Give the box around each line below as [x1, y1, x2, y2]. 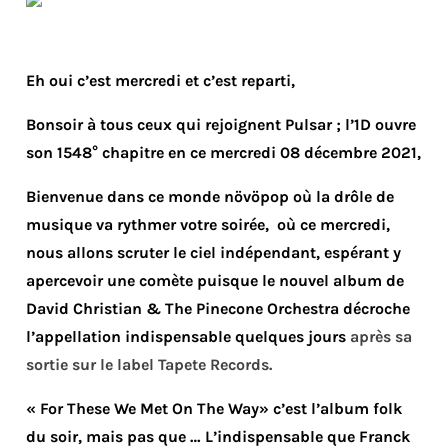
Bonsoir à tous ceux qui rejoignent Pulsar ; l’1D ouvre [26, 115, 416, 135]
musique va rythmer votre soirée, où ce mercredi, [26, 215, 390, 235]
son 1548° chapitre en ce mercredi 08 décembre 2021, [26, 143, 421, 163]
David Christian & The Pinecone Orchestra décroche [26, 299, 410, 319]
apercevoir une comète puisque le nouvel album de [26, 271, 404, 291]
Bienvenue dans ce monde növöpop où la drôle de [26, 187, 394, 207]
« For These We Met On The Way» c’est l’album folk [26, 399, 402, 419]
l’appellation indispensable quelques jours [26, 327, 350, 347]
